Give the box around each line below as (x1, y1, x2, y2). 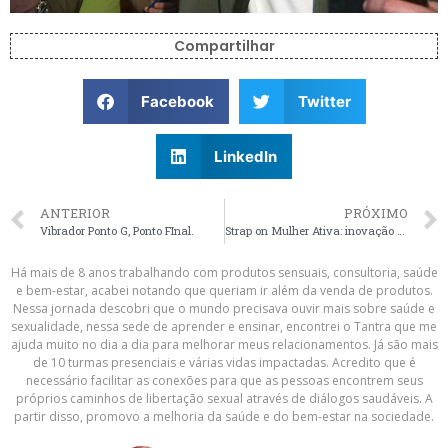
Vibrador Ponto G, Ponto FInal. (40, 223, 194, 238)
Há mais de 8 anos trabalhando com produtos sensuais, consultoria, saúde (10, 264, 438, 281)
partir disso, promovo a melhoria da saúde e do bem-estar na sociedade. (14, 408, 434, 425)
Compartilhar (173, 36, 275, 56)
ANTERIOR (40, 205, 110, 221)
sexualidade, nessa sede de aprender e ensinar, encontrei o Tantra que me (11, 318, 437, 335)
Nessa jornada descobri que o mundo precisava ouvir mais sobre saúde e (13, 300, 435, 317)
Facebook (141, 91, 214, 111)
